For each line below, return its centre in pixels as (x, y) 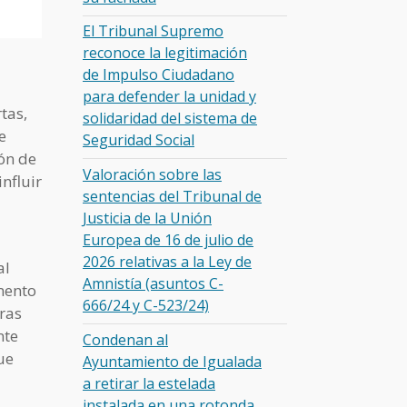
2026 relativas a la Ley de (167, 261)
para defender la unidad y (169, 97)
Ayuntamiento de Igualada (172, 361)
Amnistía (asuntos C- (153, 283)
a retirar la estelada (149, 383)
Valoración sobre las (152, 174)
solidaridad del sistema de (170, 119)
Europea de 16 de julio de (168, 239)
